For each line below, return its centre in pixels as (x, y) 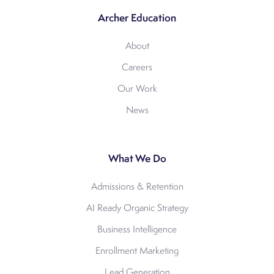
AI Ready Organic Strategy (137, 208)
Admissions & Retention (137, 187)
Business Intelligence (137, 230)
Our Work (137, 89)
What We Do (137, 159)
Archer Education (137, 18)
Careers (137, 68)
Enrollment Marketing (137, 251)
